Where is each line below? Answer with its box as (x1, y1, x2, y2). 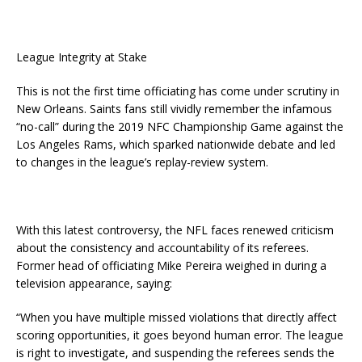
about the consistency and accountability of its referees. (16, 240, 309, 256)
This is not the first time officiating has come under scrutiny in (16, 83, 339, 99)
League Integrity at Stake (16, 49, 147, 65)
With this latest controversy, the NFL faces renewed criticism (16, 222, 334, 238)
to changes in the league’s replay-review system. (16, 154, 268, 170)
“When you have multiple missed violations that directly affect (16, 309, 337, 326)
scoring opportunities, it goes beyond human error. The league (16, 327, 343, 343)
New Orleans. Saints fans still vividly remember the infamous (16, 101, 332, 117)
